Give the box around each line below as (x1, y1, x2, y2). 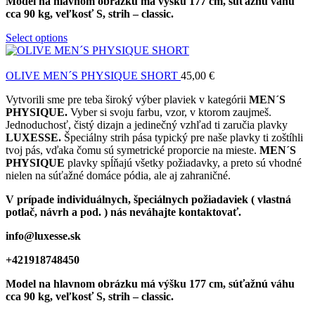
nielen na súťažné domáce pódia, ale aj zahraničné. (6, 169, 231, 182)
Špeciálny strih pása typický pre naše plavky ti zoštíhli (64, 131, 303, 144)
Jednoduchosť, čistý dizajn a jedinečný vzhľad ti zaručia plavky (6, 119, 288, 131)
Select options (6, 32, 67, 44)
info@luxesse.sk (6, 230, 84, 243)
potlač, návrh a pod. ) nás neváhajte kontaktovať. (6, 206, 241, 219)
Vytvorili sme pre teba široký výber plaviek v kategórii (6, 94, 249, 106)
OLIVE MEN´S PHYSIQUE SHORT (6, 70, 181, 82)
